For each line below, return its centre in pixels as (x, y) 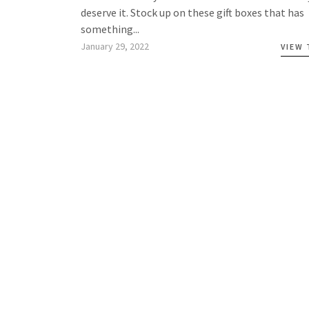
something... (110, 29)
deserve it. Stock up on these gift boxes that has (192, 12)
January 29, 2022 (115, 46)
